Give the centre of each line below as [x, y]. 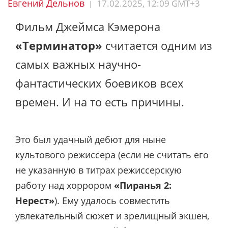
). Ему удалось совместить [112, 200]
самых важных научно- [78, 64]
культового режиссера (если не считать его [112, 154]
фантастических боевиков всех [99, 83]
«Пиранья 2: [141, 185]
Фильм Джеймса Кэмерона [88, 26]
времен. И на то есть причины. [100, 102]
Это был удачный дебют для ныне [91, 139]
